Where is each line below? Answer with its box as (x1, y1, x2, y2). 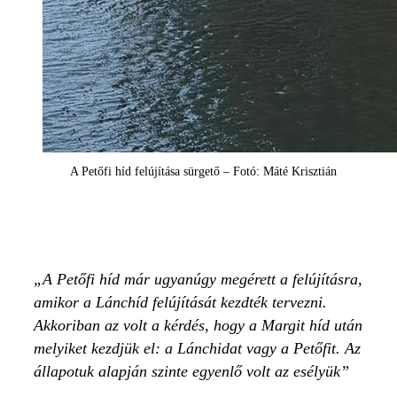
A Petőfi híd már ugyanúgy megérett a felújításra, (43, 270, 362, 288)
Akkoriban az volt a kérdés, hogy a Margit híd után (34, 316, 362, 334)
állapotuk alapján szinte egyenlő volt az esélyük (34, 362, 340, 380)
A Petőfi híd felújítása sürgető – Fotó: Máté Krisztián (70, 165, 337, 178)
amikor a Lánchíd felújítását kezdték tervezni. (34, 293, 327, 311)
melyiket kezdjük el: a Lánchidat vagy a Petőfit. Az (34, 339, 361, 357)
